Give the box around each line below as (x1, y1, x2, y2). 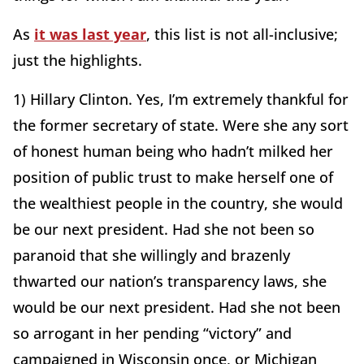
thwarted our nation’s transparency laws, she (13, 271, 327, 292)
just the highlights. (13, 50, 142, 71)
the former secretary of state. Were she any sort (13, 115, 349, 136)
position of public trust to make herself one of (13, 167, 333, 188)
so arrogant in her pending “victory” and (13, 323, 292, 344)
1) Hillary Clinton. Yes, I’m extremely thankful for (13, 89, 349, 110)
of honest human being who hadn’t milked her (13, 141, 333, 162)
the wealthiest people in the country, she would (13, 193, 343, 214)
